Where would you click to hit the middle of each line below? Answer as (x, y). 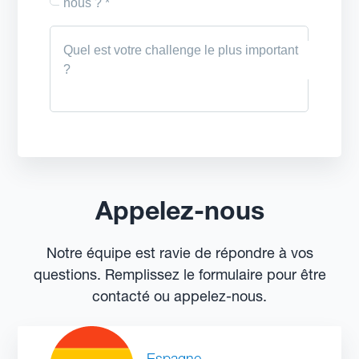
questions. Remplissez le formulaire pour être (179, 274)
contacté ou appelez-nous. (179, 296)
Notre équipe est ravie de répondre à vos (179, 252)
